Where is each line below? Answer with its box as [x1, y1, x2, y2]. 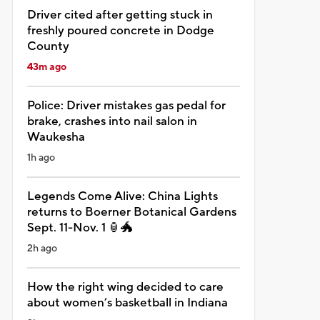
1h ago [26, 151, 55, 164]
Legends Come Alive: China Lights [26, 188, 218, 204]
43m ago [26, 60, 66, 74]
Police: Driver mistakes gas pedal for [26, 97, 226, 114]
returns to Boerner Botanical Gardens [26, 204, 236, 220]
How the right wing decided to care [26, 279, 224, 295]
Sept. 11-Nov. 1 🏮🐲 [26, 219, 133, 236]
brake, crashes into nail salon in [26, 113, 197, 129]
